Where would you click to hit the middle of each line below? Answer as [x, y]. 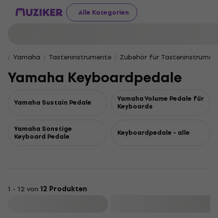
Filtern [59, 204]
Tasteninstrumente [80, 57]
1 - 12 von [24, 189]
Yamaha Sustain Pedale [53, 102]
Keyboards [135, 106]
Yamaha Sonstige [43, 129]
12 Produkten [64, 189]
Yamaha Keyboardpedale [95, 78]
